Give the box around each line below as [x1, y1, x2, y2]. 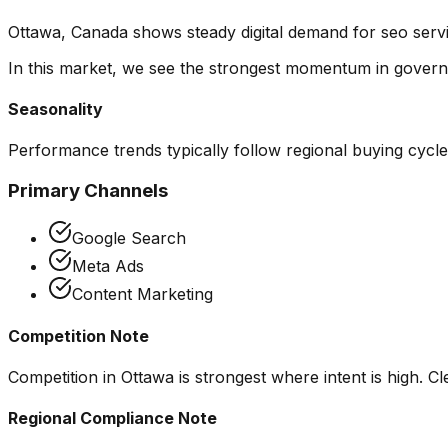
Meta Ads [72, 256, 144, 277]
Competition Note [8, 325, 149, 346]
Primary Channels [8, 178, 168, 202]
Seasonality [8, 98, 103, 119]
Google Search [72, 228, 186, 249]
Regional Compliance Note [8, 408, 217, 429]
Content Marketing [72, 284, 213, 305]
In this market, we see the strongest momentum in [8, 57, 394, 78]
